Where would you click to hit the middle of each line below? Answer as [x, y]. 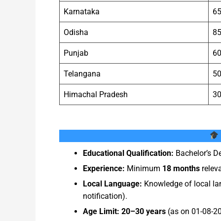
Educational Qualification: [128, 153]
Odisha [76, 32]
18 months [181, 168]
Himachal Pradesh [96, 94]
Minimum [144, 168]
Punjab [76, 53]
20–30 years [144, 211]
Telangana [82, 74]
